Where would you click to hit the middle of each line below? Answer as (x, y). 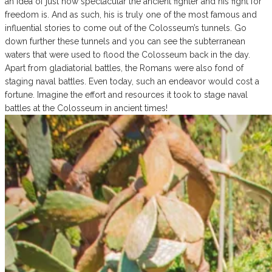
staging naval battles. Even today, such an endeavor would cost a (132, 82)
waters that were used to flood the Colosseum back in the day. (127, 55)
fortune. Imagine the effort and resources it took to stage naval (126, 95)
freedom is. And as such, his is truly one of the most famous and (131, 15)
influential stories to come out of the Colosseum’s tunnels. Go (126, 28)
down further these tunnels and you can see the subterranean (125, 42)
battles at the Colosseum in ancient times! (86, 108)
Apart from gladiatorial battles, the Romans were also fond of (124, 68)
